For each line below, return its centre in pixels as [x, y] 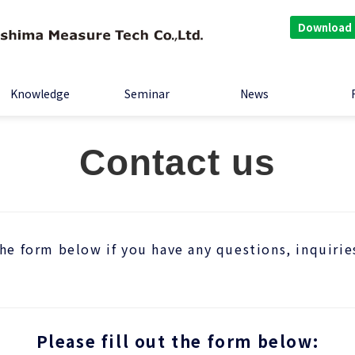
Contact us [177, 163]
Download [325, 27]
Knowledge [40, 94]
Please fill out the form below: [177, 342]
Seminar [147, 94]
